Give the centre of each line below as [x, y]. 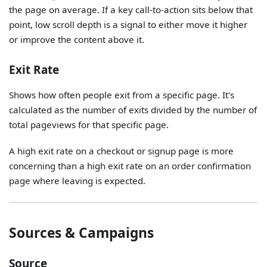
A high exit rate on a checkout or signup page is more [122, 151]
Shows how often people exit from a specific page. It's [122, 95]
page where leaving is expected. [77, 181]
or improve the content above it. [77, 39]
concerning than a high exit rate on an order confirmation [130, 166]
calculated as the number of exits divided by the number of [133, 110]
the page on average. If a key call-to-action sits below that [131, 9]
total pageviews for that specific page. [89, 125]
